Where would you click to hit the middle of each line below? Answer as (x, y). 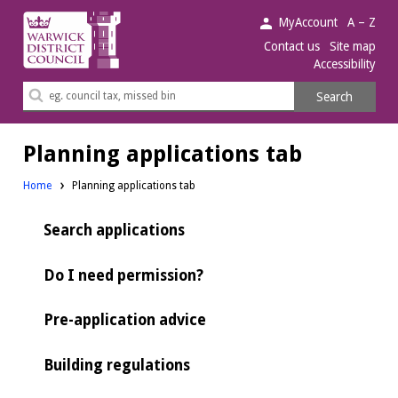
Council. (46, 65)
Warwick (48, 21)
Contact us (292, 47)
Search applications (114, 231)
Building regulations (116, 365)
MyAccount (308, 22)
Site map (352, 47)
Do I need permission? (123, 275)
